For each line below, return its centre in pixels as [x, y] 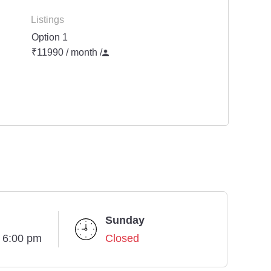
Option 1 [50, 38]
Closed [122, 239]
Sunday [125, 220]
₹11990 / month [66, 53]
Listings [47, 20]
